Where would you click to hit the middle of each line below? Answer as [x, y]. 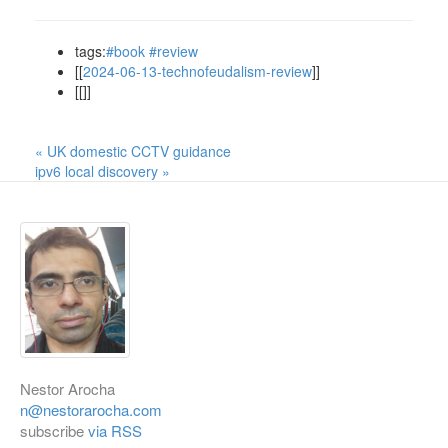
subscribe [54, 430]
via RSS [115, 430]
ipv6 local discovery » [102, 171]
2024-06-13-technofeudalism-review [197, 71]
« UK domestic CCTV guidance [133, 151]
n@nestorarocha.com [91, 409]
